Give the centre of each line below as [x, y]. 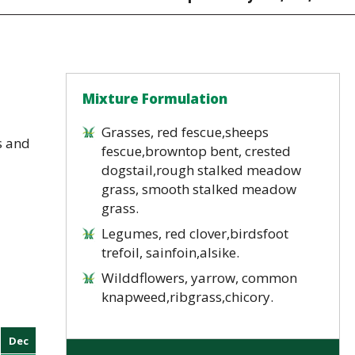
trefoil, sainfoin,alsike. [171, 252]
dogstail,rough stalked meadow [202, 170]
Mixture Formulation [155, 99]
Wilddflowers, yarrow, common [200, 278]
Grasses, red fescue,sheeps [185, 132]
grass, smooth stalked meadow [199, 189]
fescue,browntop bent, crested [197, 151]
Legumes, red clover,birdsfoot [195, 233]
